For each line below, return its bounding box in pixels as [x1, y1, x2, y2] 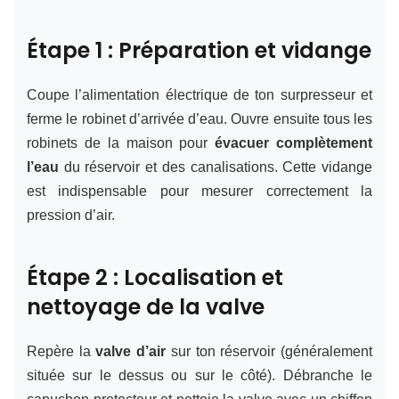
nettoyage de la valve [27, 291, 265, 322]
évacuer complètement [215, 134, 373, 151]
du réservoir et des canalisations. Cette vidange [59, 159, 372, 175]
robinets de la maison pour [27, 134, 216, 151]
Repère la [27, 343, 96, 359]
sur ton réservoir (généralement [166, 343, 373, 359]
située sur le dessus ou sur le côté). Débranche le [27, 367, 372, 383]
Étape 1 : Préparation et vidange [27, 35, 371, 65]
